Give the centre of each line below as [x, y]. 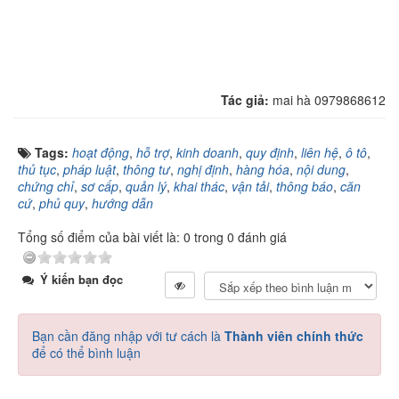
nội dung [321, 169]
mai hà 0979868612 [329, 100]
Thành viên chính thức [294, 336]
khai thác [199, 186]
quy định [270, 152]
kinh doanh [208, 152]
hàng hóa [263, 169]
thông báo [305, 186]
